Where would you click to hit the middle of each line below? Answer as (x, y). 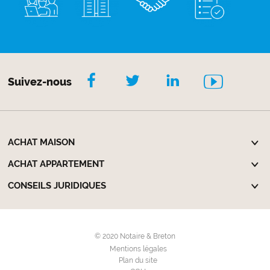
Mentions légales (138, 249)
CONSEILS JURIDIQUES (57, 186)
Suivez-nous (40, 81)
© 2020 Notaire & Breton (135, 236)
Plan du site (138, 260)
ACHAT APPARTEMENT (56, 164)
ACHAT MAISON (42, 143)
